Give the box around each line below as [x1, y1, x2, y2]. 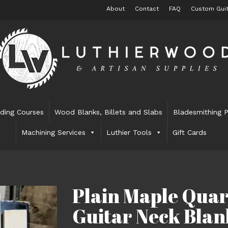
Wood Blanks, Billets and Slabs [54, 108, 163, 116]
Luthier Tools [106, 128, 152, 136]
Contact [134, 5, 159, 12]
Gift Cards [173, 128, 207, 136]
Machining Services [21, 128, 86, 136]
